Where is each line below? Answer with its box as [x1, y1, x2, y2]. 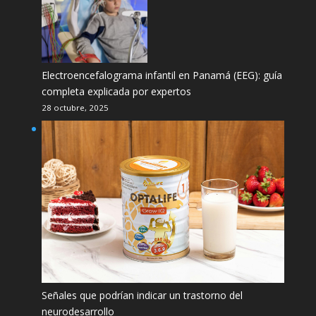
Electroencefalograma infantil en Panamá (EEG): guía [41, 68, 282, 83]
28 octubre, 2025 [41, 102, 109, 114]
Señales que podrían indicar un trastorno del [41, 288, 243, 302]
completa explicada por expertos [41, 85, 191, 99]
